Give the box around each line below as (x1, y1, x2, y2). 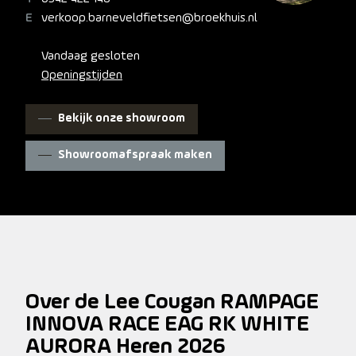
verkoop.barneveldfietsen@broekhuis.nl (41, 11, 257, 25)
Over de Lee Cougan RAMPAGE (25, 291, 319, 314)
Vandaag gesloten (41, 49, 140, 63)
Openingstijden (41, 68, 122, 82)
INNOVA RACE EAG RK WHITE (25, 313, 309, 336)
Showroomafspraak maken (58, 149, 212, 161)
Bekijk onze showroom (58, 112, 185, 125)
